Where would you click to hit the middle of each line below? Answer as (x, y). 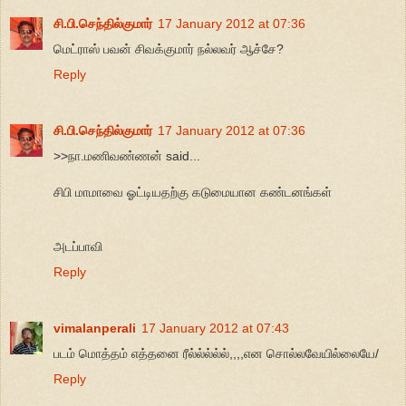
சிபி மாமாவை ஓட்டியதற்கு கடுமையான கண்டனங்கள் (193, 192)
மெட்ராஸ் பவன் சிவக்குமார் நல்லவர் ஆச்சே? (169, 48)
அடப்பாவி (78, 246)
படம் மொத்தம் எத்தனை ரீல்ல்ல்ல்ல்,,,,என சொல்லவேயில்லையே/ (216, 353)
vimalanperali (95, 328)
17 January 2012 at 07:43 (215, 328)
